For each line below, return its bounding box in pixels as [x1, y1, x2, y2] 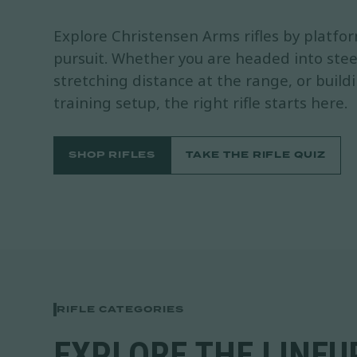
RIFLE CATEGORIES [57, 302, 184, 317]
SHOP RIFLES [69, 147, 156, 163]
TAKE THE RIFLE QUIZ [186, 147, 326, 163]
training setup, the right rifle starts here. [53, 92, 348, 112]
